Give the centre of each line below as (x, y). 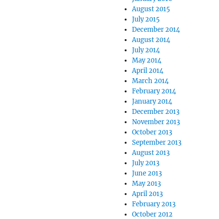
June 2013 (147, 173)
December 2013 (155, 112)
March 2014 (150, 81)
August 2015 (151, 9)
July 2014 (146, 50)
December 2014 (156, 30)
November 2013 (156, 122)
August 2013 (151, 153)
